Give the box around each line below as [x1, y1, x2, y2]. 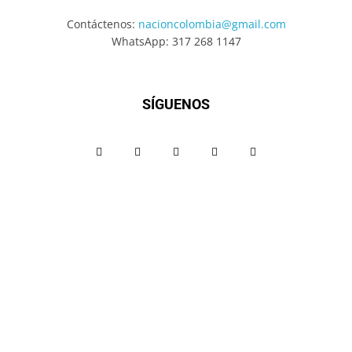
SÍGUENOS [142, 96, 210, 113]
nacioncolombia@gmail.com [137, 16, 286, 32]
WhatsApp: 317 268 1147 [111, 34, 241, 49]
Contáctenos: [66, 16, 138, 32]
